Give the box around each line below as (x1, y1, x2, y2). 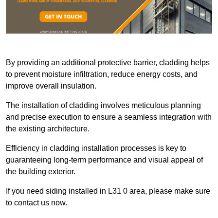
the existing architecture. (6, 125, 91, 133)
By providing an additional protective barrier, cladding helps (6, 58, 210, 67)
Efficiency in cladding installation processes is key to (6, 144, 186, 153)
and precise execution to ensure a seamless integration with (6, 113, 212, 122)
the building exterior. (6, 167, 75, 176)
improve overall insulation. (6, 82, 98, 91)
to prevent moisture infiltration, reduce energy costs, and (6, 70, 198, 79)
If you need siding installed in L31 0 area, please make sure (6, 187, 210, 196)
